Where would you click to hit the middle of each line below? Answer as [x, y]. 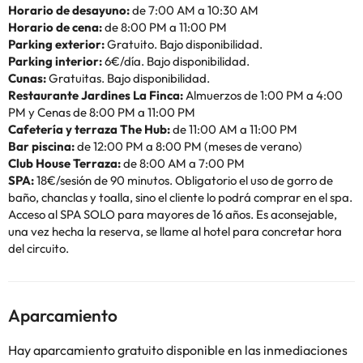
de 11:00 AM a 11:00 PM [234, 129]
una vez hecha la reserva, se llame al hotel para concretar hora [175, 231]
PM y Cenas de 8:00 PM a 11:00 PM [102, 112]
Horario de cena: [55, 27]
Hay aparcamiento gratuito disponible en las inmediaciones [178, 350]
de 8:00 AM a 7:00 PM [183, 163]
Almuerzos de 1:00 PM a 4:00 [263, 95]
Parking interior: [55, 61]
